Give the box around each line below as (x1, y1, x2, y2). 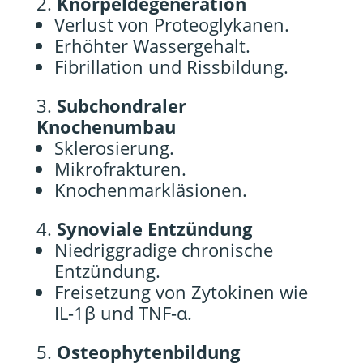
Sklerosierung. (53, 135, 174, 160)
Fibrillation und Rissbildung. (53, 54, 288, 79)
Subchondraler (56, 93, 186, 117)
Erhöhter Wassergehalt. (53, 33, 250, 58)
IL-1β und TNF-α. (53, 301, 192, 325)
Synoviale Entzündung (56, 216, 252, 241)
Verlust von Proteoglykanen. (53, 12, 289, 36)
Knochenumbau (36, 114, 176, 139)
